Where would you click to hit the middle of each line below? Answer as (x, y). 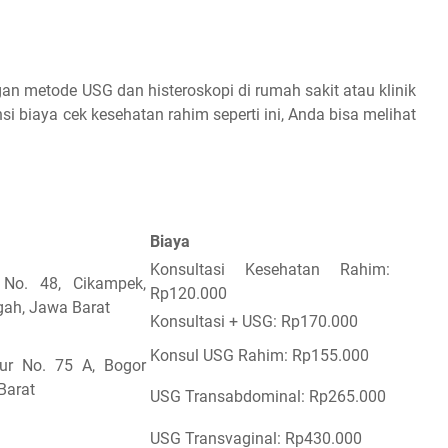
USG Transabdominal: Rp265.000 (268, 396)
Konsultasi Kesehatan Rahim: (270, 269)
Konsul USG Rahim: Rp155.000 (259, 355)
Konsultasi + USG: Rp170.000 (254, 321)
